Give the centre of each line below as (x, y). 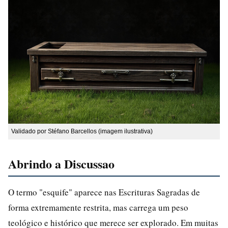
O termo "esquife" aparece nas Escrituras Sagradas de (104, 192)
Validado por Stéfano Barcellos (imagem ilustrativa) (82, 131)
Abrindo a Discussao (61, 163)
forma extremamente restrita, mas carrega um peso (98, 207)
